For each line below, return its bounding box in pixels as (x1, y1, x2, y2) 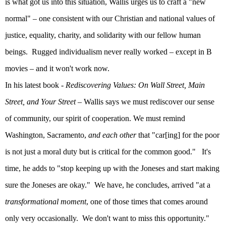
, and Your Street (23, 97, 76, 106)
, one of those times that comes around (86, 197, 208, 206)
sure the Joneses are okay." (5, 181, 90, 190)
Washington (5, 131, 43, 140)
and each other (88, 131, 136, 140)
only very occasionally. (5, 214, 78, 223)
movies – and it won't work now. (5, 64, 109, 73)
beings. (5, 47, 28, 56)
